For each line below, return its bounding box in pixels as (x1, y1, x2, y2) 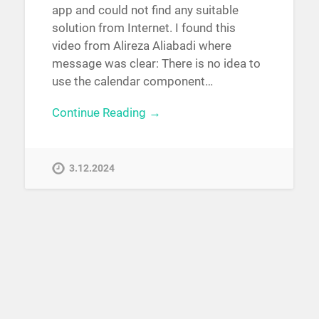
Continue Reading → (51, 105, 161, 120)
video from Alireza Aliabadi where (51, 38, 231, 53)
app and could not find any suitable (51, 2, 239, 17)
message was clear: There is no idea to (51, 56, 261, 70)
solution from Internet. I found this (51, 20, 236, 35)
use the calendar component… (51, 73, 213, 88)
